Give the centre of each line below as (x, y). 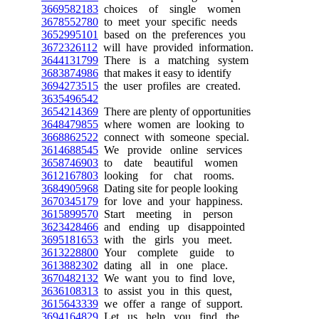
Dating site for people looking (168, 188)
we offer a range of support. (171, 303)
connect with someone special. (174, 137)
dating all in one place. (163, 265)
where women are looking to (171, 124)
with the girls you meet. (165, 239)
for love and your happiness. (171, 201)
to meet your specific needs (168, 21)
